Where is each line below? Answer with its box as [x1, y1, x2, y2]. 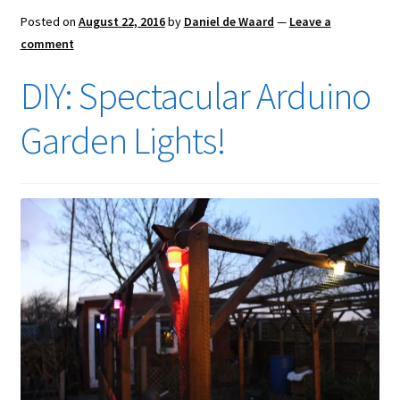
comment [20, 36, 74, 53]
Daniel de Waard [183, 13, 274, 30]
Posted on [20, 13, 79, 30]
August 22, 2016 [78, 13, 165, 30]
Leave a [288, 13, 331, 30]
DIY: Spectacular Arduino [20, 72, 371, 120]
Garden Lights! [20, 117, 226, 164]
